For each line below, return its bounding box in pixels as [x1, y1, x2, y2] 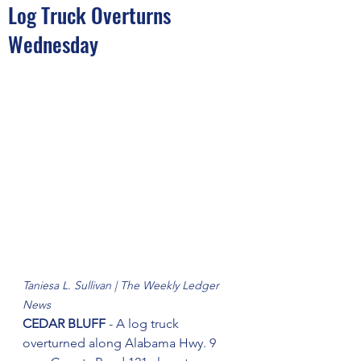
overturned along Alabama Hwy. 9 [23, 335, 219, 351]
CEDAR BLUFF [23, 316, 106, 332]
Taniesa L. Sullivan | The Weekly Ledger [23, 278, 222, 293]
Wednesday [8, 28, 98, 60]
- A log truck [106, 316, 182, 332]
